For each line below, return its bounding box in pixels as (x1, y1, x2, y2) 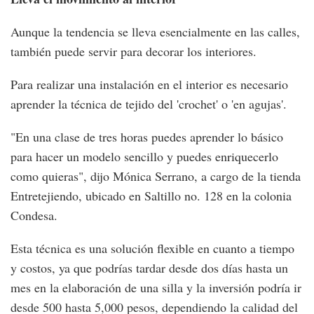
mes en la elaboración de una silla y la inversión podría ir (11, 279, 301, 296)
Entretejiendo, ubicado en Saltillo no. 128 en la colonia (11, 187, 292, 204)
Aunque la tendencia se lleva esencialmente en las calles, (11, 23, 300, 40)
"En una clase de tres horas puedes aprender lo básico (11, 128, 283, 145)
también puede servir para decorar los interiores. (11, 43, 257, 60)
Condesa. (11, 207, 57, 224)
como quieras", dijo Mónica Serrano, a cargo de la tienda (11, 168, 301, 184)
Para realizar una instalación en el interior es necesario (11, 76, 288, 93)
